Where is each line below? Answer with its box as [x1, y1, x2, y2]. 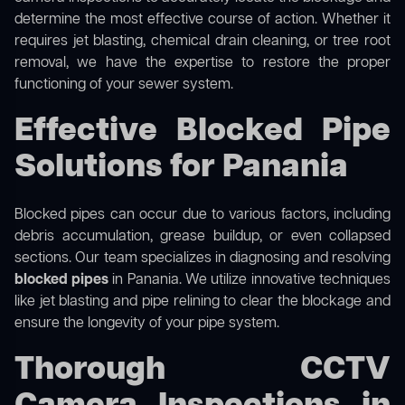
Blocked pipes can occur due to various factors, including [14, 205, 391, 226]
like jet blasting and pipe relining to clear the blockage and [14, 292, 391, 313]
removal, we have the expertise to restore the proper [14, 53, 391, 74]
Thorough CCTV [14, 348, 391, 393]
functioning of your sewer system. [14, 75, 233, 96]
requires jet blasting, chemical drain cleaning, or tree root [14, 32, 391, 52]
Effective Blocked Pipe [14, 109, 391, 155]
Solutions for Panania [14, 146, 348, 191]
